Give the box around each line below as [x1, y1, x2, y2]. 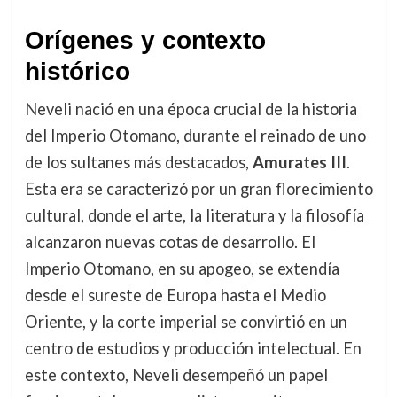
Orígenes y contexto [24, 27, 266, 54]
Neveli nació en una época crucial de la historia [24, 99, 357, 119]
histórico [24, 58, 130, 85]
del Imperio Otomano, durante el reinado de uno [24, 126, 366, 145]
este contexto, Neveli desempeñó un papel [24, 365, 328, 385]
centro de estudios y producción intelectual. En [24, 339, 362, 358]
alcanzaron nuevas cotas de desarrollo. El [24, 232, 315, 252]
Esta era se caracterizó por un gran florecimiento [24, 179, 373, 198]
